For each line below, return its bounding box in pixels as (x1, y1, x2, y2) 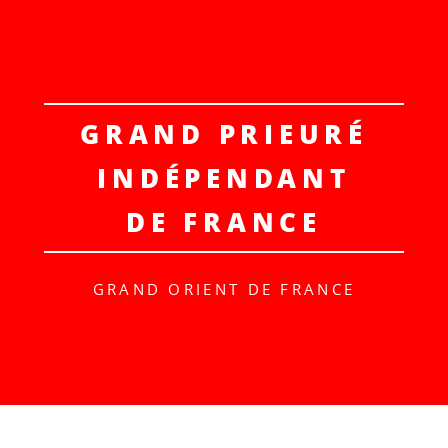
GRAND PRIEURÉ (79, 114, 369, 152)
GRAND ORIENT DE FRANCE (92, 280, 356, 300)
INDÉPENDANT (97, 158, 351, 196)
